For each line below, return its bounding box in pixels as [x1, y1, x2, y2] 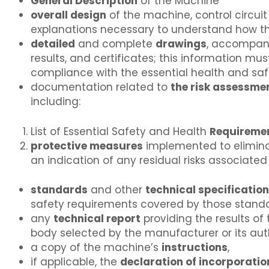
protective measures [31, 138, 143, 153]
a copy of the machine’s [31, 240, 162, 255]
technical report [53, 211, 141, 226]
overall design [31, 8, 106, 23]
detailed [31, 37, 75, 52]
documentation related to [31, 80, 171, 95]
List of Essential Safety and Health [31, 124, 210, 139]
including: [31, 94, 80, 109]
